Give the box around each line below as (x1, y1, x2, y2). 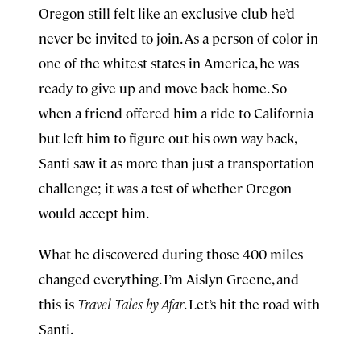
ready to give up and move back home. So (39, 79, 287, 97)
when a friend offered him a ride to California (39, 104, 313, 122)
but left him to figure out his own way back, (39, 129, 296, 147)
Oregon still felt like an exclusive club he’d (39, 4, 295, 22)
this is (39, 295, 77, 313)
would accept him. (39, 204, 149, 222)
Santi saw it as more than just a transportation (39, 154, 314, 172)
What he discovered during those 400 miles (39, 245, 303, 263)
